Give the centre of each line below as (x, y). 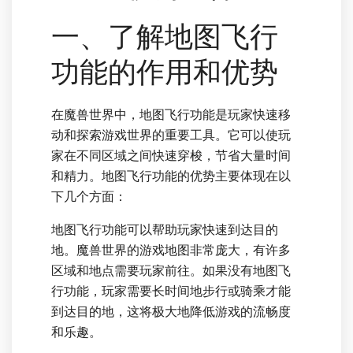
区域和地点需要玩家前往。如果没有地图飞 (171, 271)
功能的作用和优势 (165, 72)
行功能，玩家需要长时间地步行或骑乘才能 (171, 291)
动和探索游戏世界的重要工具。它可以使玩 (171, 135)
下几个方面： (89, 197)
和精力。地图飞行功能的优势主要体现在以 (171, 176)
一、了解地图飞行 (165, 37)
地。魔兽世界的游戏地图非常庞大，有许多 (171, 250)
